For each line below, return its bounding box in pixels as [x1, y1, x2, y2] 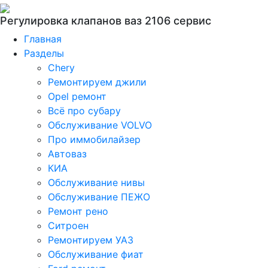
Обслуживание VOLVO [48, 119, 152, 131]
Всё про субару [48, 105, 121, 117]
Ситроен [48, 220, 89, 232]
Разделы [24, 47, 64, 59]
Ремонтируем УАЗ [48, 234, 133, 246]
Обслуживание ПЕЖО [48, 191, 150, 203]
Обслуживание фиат [48, 248, 144, 260]
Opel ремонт [48, 90, 106, 102]
